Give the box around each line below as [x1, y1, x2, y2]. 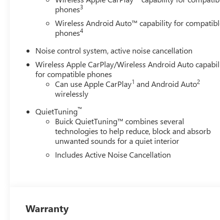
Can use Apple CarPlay [55, 79, 132, 89]
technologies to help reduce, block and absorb [55, 126, 211, 137]
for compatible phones [35, 69, 112, 80]
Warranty [26, 201, 69, 215]
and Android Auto [135, 79, 197, 89]
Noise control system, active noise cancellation [35, 45, 193, 56]
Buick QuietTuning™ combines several [55, 116, 185, 127]
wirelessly [55, 88, 89, 99]
